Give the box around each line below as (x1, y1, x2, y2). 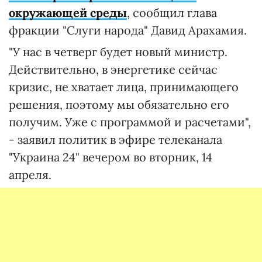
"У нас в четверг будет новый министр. (9, 44, 227, 59)
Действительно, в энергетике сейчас (9, 62, 218, 77)
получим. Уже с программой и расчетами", (9, 115, 251, 129)
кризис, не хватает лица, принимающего (9, 80, 239, 94)
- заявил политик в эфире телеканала (9, 132, 222, 147)
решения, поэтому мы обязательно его (9, 97, 229, 112)
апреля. (9, 167, 51, 182)
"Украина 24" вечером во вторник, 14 (9, 150, 212, 164)
